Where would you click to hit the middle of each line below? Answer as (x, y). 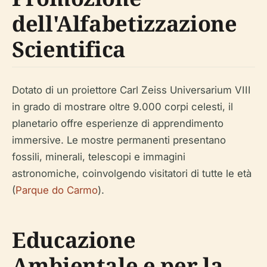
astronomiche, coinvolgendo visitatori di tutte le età (132, 173)
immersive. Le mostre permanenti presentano (119, 140)
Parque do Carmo (57, 190)
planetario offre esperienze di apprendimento (118, 123)
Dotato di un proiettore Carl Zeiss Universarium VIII (131, 90)
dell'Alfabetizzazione (125, 24)
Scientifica (69, 49)
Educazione (74, 240)
